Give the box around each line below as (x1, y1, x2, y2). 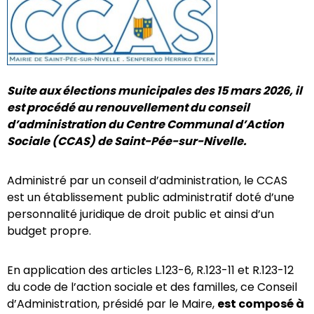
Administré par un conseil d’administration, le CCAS (7, 172, 287, 189)
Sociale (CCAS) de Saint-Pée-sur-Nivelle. (7, 133, 251, 150)
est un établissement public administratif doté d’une (7, 189, 294, 206)
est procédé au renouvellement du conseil (7, 100, 250, 116)
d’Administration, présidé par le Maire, (7, 296, 217, 313)
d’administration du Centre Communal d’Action (7, 116, 284, 133)
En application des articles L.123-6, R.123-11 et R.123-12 (7, 262, 294, 279)
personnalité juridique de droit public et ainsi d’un (7, 206, 274, 223)
